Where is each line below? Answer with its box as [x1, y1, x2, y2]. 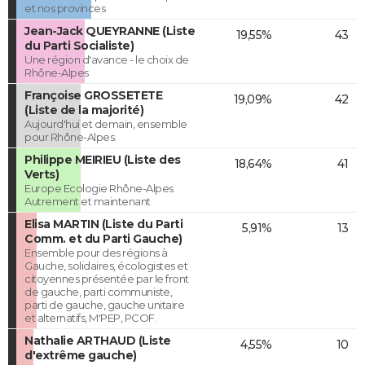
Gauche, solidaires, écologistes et [24, 258, 187, 272]
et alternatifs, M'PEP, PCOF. [24, 310, 156, 324]
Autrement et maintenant [24, 194, 151, 208]
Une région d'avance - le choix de [24, 52, 189, 66]
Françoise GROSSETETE [24, 87, 162, 103]
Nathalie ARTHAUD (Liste [24, 332, 171, 348]
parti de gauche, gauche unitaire [24, 297, 184, 311]
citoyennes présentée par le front [24, 271, 189, 285]
